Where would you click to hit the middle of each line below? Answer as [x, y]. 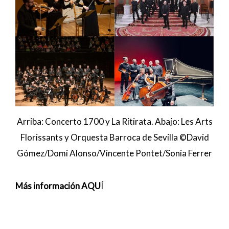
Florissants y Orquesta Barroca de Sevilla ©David [114, 137]
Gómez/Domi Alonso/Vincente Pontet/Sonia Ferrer [114, 153]
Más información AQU [58, 186]
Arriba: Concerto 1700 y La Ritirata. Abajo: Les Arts [114, 121]
